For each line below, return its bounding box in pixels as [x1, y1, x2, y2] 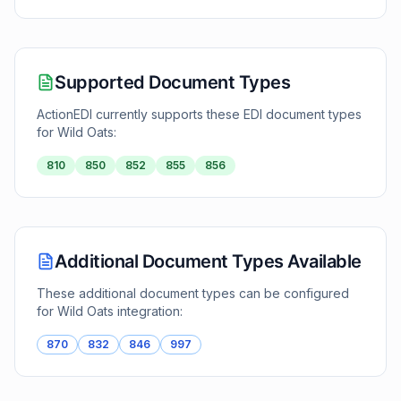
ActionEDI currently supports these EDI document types [37, 107, 362, 122]
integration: [114, 303, 183, 319]
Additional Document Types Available [55, 251, 362, 272]
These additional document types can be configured [37, 286, 349, 301]
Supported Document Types [55, 72, 290, 93]
